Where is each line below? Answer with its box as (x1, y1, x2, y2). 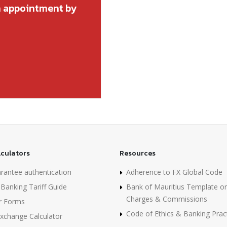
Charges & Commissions (126, 194, 207, 204)
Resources (120, 147, 156, 159)
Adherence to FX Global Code (126, 167, 222, 177)
